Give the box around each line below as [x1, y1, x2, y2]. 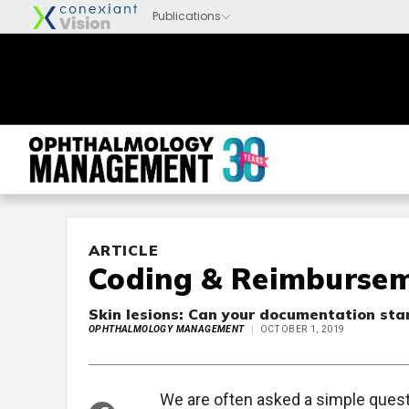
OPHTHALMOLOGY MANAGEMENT [89, 323, 245, 335]
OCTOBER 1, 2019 [259, 323, 345, 335]
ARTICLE [89, 241, 159, 259]
